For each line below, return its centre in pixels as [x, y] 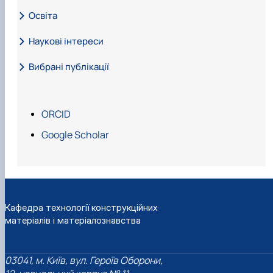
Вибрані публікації [69, 66]
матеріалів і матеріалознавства [73, 221]
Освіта [43, 15]
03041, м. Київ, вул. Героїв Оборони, [84, 260]
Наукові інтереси [66, 41]
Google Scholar [75, 134]
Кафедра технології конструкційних [81, 208]
